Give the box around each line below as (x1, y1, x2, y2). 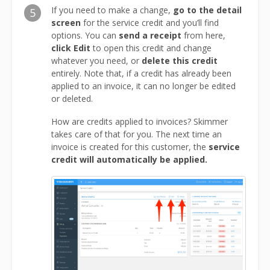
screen (51, 17, 81, 29)
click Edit (51, 42, 93, 54)
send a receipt (119, 30, 181, 42)
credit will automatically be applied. (51, 154, 207, 166)
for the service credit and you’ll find (81, 17, 219, 29)
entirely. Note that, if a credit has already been (51, 67, 231, 80)
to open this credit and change (93, 42, 212, 54)
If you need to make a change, (51, 4, 173, 16)
